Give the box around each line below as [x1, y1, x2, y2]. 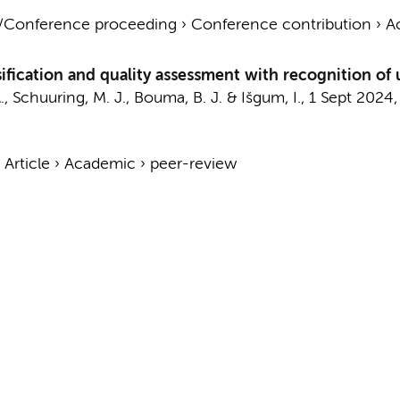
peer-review [149, 156, 237, 172]
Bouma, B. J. [133, 90, 222, 106]
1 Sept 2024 [308, 90, 394, 106]
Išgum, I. [240, 90, 301, 106]
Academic [63, 156, 136, 172]
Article [4, 156, 50, 172]
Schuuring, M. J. [12, 90, 126, 106]
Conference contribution [190, 17, 371, 33]
